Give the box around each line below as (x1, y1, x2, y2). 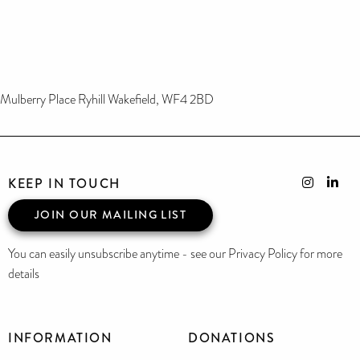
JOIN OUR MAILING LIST (35, 206, 187, 223)
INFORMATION (8, 328, 112, 347)
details (8, 264, 39, 283)
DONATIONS (188, 328, 276, 347)
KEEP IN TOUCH (8, 174, 121, 193)
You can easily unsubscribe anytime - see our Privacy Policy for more (8, 244, 342, 263)
